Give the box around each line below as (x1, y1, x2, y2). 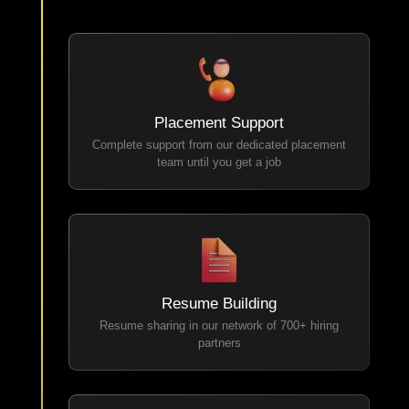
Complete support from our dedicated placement (92, 152, 347, 166)
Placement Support (154, 128, 285, 146)
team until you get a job (157, 169, 282, 184)
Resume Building (162, 309, 278, 327)
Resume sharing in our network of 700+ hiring (100, 332, 340, 347)
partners (197, 350, 241, 364)
